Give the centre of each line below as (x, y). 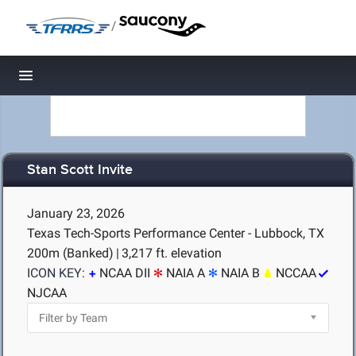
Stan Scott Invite (80, 170)
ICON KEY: (56, 273)
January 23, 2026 (76, 213)
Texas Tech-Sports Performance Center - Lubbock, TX (176, 233)
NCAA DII (125, 273)
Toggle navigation (80, 80)
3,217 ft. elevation (172, 253)
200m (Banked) (70, 253)
